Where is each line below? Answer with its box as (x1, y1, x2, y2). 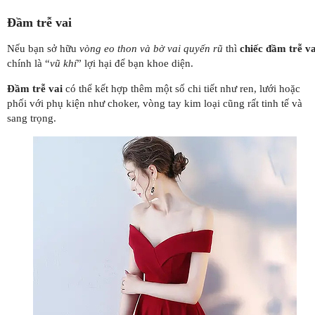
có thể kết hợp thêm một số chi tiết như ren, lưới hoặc (63, 82, 300, 94)
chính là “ (7, 57, 50, 69)
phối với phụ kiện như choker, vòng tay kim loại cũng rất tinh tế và (7, 97, 302, 109)
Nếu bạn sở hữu (7, 42, 79, 54)
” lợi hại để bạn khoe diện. (77, 57, 193, 69)
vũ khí (50, 57, 77, 69)
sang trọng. (7, 112, 56, 124)
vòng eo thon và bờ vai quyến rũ (79, 42, 223, 54)
